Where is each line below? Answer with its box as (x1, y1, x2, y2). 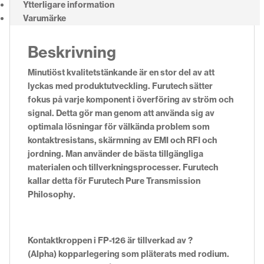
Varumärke (23, 12, 66, 24)
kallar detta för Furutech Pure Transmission (28, 175, 200, 186)
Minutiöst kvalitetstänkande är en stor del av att (28, 67, 214, 78)
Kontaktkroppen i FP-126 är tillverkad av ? (28, 235, 193, 246)
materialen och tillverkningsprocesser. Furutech (28, 161, 218, 173)
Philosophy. (28, 189, 75, 200)
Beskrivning (28, 42, 116, 62)
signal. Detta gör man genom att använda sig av (28, 107, 214, 118)
